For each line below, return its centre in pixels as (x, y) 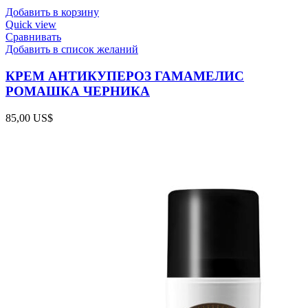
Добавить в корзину (52, 12)
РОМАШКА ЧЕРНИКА (78, 91)
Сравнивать (33, 37)
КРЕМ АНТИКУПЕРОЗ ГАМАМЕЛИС (125, 76)
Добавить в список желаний (72, 49)
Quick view (31, 25)
